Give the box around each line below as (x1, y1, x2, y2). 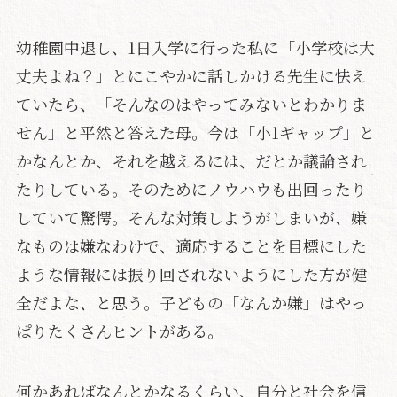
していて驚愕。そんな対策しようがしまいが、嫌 (15, 206, 367, 230)
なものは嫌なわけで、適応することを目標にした (15, 234, 367, 258)
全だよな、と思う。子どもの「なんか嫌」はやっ (15, 291, 367, 315)
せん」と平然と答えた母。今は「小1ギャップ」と (15, 121, 375, 144)
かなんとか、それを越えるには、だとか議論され (15, 149, 367, 173)
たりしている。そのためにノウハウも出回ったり (15, 177, 367, 201)
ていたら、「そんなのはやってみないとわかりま (15, 92, 367, 116)
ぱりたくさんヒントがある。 (15, 319, 223, 343)
